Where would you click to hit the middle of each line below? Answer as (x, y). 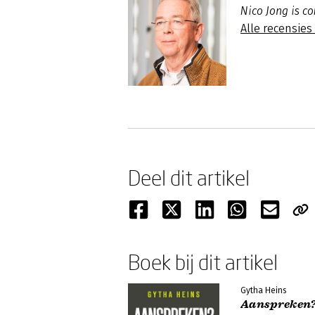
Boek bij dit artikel (203, 262)
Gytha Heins (263, 290)
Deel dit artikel (189, 178)
